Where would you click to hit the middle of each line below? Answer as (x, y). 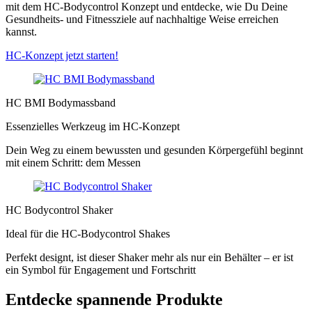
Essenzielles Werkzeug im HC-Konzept (93, 126)
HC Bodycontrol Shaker (59, 210)
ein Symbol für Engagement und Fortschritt (101, 270)
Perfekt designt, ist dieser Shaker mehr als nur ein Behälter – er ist (149, 257)
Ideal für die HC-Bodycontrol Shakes (88, 233)
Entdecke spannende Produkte (114, 299)
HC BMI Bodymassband (61, 102)
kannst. (21, 31)
